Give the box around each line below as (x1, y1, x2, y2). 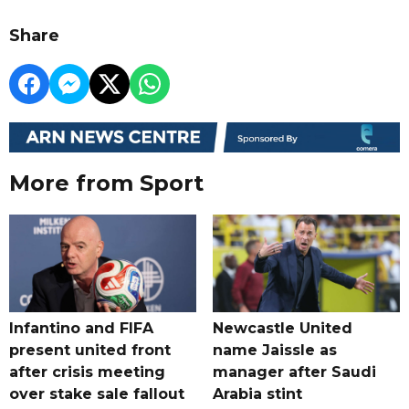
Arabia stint (212, 385, 302, 404)
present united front (9, 341, 171, 360)
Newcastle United (212, 320, 352, 338)
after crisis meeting (9, 363, 165, 382)
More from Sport (9, 170, 204, 197)
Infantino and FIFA (9, 320, 153, 338)
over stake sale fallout (9, 385, 184, 404)
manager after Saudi (212, 363, 376, 382)
